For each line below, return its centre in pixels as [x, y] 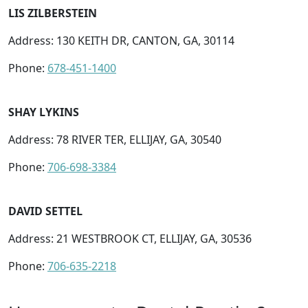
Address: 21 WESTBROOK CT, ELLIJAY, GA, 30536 [130, 238]
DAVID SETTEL [45, 211]
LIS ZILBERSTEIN [53, 13]
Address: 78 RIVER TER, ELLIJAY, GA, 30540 [115, 139]
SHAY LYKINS [44, 112]
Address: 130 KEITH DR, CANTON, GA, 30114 [121, 40]
